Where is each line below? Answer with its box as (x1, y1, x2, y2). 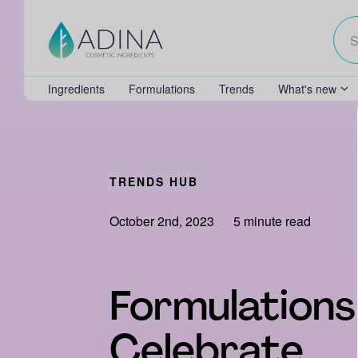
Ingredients (48, 81, 105, 97)
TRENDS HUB (109, 173, 198, 189)
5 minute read (229, 212, 311, 230)
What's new (278, 81, 336, 97)
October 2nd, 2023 (109, 212, 214, 230)
